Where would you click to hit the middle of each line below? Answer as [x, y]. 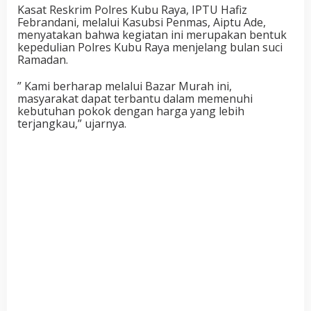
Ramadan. [43, 59]
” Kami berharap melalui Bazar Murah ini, [125, 86]
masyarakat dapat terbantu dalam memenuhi [135, 98]
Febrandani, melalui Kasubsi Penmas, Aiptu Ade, [142, 22]
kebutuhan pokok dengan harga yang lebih [131, 111]
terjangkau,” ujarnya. [72, 123]
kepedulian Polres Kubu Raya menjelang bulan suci [150, 47]
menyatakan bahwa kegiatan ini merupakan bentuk [152, 34]
